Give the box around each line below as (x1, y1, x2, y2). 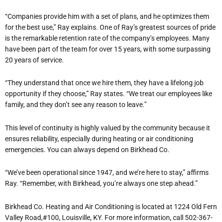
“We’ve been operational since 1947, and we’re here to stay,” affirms (5, 168, 209, 177)
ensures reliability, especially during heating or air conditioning (5, 134, 193, 143)
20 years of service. (5, 55, 64, 64)
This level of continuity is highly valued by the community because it (5, 123, 210, 132)
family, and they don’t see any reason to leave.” (5, 101, 147, 109)
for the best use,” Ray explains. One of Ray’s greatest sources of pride (5, 23, 216, 31)
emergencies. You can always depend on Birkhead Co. (5, 145, 169, 154)
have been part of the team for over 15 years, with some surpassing (5, 45, 211, 53)
